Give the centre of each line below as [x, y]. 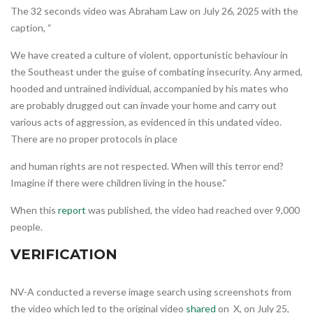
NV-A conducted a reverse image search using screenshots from [151, 291]
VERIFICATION [64, 254]
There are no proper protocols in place [94, 138]
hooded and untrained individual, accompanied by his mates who [150, 88]
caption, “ [31, 27]
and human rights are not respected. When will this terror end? [147, 166]
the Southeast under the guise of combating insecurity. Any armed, [156, 71]
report [72, 210]
